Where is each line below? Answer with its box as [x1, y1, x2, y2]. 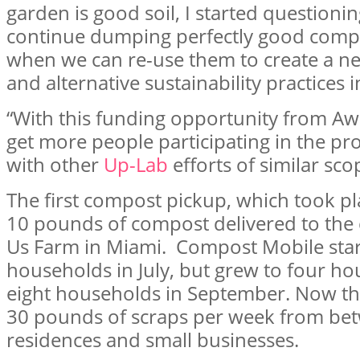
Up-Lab [104, 150, 168, 178]
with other [6, 150, 104, 178]
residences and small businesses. [6, 325, 299, 353]
